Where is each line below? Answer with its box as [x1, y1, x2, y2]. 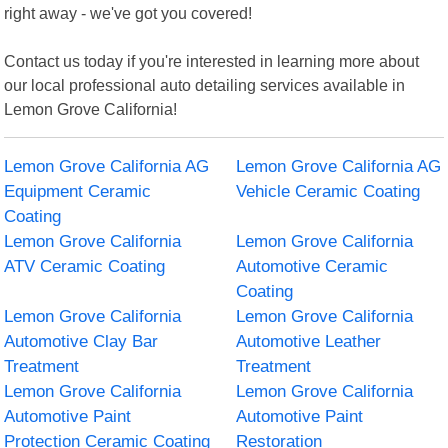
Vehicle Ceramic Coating [236, 181, 420, 201]
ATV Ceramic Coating [4, 256, 166, 276]
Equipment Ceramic [4, 181, 152, 201]
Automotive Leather [236, 331, 381, 351]
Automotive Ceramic [236, 256, 388, 276]
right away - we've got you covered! [4, 3, 253, 22]
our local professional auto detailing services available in [4, 75, 406, 94]
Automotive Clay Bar [4, 331, 159, 351]
